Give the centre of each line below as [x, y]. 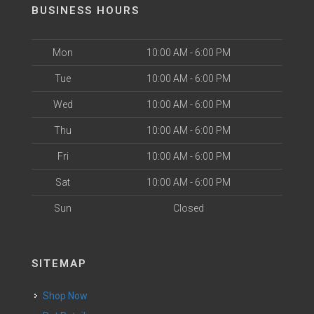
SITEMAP [59, 263]
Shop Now [68, 295]
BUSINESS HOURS [86, 10]
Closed [188, 208]
